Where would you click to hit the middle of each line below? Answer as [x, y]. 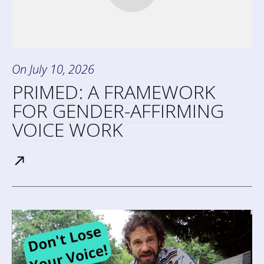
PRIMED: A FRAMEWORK [114, 91]
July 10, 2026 [62, 69]
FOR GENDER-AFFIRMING [118, 110]
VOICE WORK [67, 129]
